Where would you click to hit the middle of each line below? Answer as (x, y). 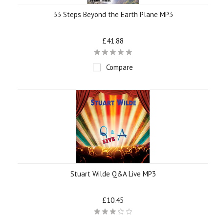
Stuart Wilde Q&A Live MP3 (113, 174)
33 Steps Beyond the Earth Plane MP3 (113, 14)
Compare (120, 67)
